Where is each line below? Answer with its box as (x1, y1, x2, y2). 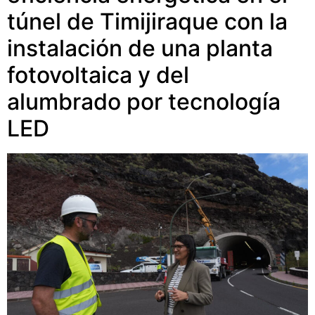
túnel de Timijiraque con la (7, 8, 288, 35)
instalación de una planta (7, 34, 273, 62)
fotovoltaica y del (7, 61, 189, 89)
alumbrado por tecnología (7, 88, 281, 115)
